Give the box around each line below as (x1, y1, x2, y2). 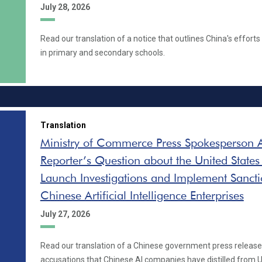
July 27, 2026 (40, 209, 90, 219)
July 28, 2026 (40, 2, 90, 12)
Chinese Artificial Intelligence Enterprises (40, 188, 244, 202)
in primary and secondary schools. (40, 48, 165, 57)
